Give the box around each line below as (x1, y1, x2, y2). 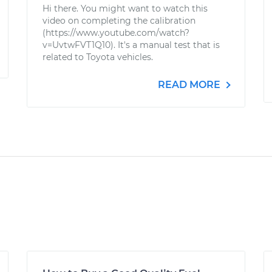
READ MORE (158, 79, 223, 90)
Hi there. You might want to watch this (42, 3, 208, 14)
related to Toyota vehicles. (42, 52, 153, 63)
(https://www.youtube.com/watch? (42, 27, 189, 38)
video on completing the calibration (42, 15, 195, 26)
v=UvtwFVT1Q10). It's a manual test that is (42, 39, 220, 50)
